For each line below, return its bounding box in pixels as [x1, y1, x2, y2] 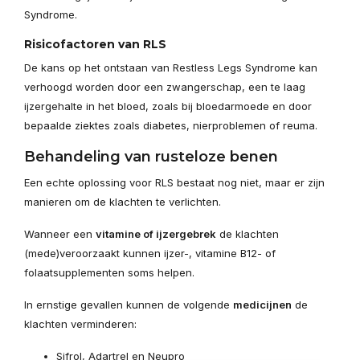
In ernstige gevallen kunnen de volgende [24, 298, 233, 311]
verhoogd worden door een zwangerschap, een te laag [24, 80, 305, 93]
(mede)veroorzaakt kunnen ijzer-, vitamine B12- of [24, 247, 276, 260]
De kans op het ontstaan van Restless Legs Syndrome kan [24, 61, 317, 74]
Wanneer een [24, 227, 96, 240]
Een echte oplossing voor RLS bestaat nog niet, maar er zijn [24, 176, 325, 189]
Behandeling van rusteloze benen [24, 148, 278, 166]
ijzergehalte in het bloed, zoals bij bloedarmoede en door [24, 100, 312, 112]
